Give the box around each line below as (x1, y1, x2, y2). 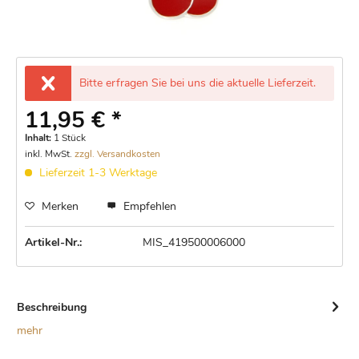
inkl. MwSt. (25, 147, 75, 160)
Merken (42, 198, 79, 214)
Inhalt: (25, 131, 54, 144)
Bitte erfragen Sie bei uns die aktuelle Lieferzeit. (79, 75, 316, 91)
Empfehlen (120, 198, 176, 214)
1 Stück (54, 131, 86, 144)
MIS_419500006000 (143, 234, 246, 250)
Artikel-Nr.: (25, 234, 82, 250)
